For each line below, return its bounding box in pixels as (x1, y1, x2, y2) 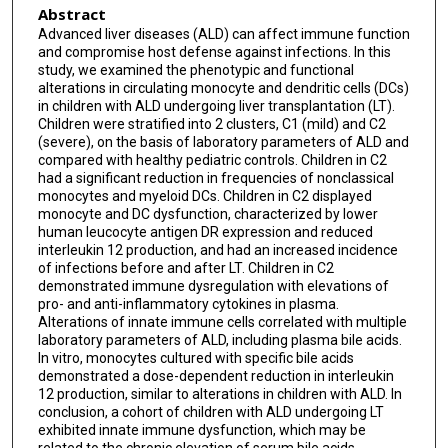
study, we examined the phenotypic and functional (37, 62, 354, 79)
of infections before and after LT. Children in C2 (37, 260, 334, 277)
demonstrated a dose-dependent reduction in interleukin (37, 368, 394, 385)
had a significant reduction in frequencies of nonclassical (37, 170, 394, 187)
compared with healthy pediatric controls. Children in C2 (37, 152, 387, 169)
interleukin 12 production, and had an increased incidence (37, 242, 398, 259)
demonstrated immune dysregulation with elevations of (37, 278, 389, 295)
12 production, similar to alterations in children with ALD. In (37, 386, 402, 403)
